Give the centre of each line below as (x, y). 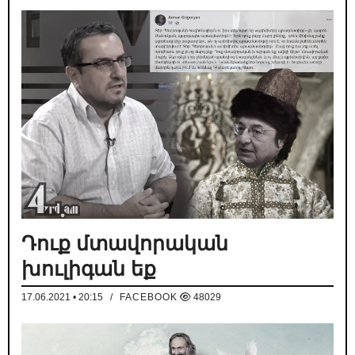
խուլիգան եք (89, 269)
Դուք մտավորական (125, 244)
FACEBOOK (149, 298)
